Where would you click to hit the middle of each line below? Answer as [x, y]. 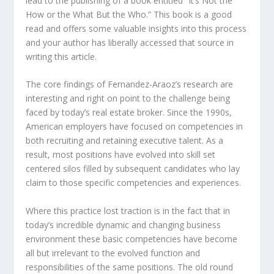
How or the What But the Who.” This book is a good [129, 14]
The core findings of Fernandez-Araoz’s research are [130, 84]
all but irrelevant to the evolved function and [113, 253]
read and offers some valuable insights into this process [136, 28]
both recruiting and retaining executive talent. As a [125, 141]
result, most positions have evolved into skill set [121, 155]
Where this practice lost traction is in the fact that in [128, 210]
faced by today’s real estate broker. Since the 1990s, [129, 113]
